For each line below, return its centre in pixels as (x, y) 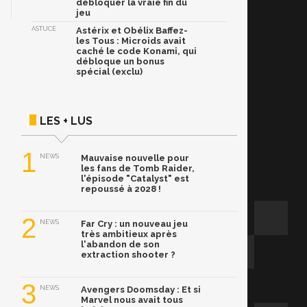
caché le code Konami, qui (136, 51)
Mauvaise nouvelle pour (135, 158)
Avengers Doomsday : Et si (141, 290)
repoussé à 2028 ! (121, 189)
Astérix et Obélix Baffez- (132, 31)
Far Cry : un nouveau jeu (134, 224)
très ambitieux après (129, 234)
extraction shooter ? (128, 255)
